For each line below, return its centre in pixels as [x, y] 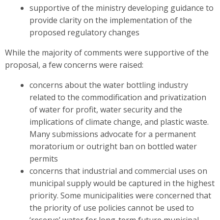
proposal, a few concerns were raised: [74, 65]
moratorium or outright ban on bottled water [113, 146]
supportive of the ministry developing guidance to [121, 8]
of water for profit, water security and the [106, 109]
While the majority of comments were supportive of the [107, 52]
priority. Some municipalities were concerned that [120, 195]
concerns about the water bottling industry [109, 85]
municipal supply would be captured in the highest [122, 183]
